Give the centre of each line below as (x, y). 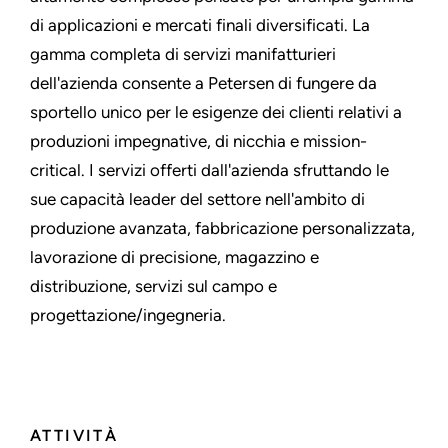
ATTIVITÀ (74, 436)
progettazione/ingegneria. (128, 315)
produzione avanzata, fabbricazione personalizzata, (222, 228)
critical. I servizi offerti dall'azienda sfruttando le (209, 170)
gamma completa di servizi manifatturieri (183, 54)
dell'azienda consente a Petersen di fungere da (203, 83)
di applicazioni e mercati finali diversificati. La (200, 25)
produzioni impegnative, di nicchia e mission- (198, 141)
